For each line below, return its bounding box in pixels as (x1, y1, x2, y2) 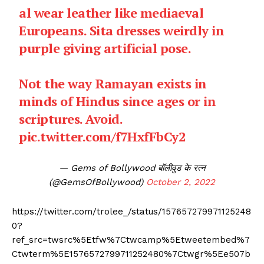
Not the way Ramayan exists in (19, 75, 207, 93)
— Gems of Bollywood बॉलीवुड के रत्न (58, 163, 206, 174)
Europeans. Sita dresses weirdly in (19, 22, 225, 39)
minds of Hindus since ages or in (19, 93, 216, 110)
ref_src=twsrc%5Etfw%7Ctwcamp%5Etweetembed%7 (12, 235, 250, 246)
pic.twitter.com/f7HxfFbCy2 (19, 128, 186, 146)
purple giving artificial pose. (19, 39, 192, 57)
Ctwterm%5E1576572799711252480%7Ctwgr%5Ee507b (12, 249, 250, 260)
